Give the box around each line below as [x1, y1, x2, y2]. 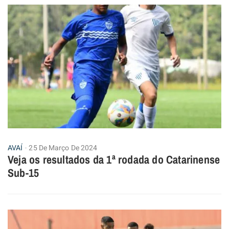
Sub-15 [8, 165, 39, 180]
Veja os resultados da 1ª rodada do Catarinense [8, 151, 220, 167]
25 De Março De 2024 [29, 142, 98, 153]
